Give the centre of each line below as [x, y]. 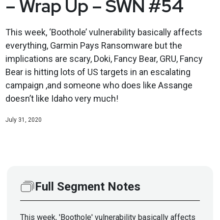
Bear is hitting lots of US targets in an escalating [98, 72]
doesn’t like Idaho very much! [62, 98]
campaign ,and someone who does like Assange [99, 85]
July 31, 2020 [23, 120]
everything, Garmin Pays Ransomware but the [94, 45]
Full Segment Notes [88, 186]
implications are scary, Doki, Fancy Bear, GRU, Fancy [104, 58]
